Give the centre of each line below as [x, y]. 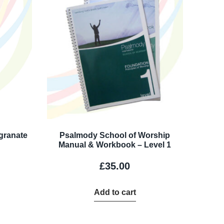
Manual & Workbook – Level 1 [115, 145]
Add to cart [115, 192]
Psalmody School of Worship [115, 135]
